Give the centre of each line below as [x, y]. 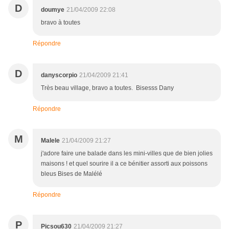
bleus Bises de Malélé [72, 174]
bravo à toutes [61, 23]
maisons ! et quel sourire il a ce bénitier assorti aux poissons [124, 164]
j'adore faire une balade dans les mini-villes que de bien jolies [127, 154]
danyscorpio [59, 75]
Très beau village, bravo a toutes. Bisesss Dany [107, 88]
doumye [53, 10]
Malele [50, 141]
